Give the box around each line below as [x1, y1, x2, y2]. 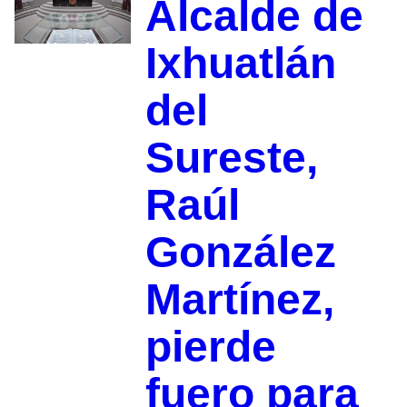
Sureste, [144, 134, 318, 183]
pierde [144, 323, 276, 372]
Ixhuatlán [144, 39, 336, 88]
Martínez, [144, 275, 334, 324]
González [144, 228, 336, 277]
